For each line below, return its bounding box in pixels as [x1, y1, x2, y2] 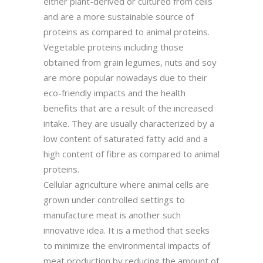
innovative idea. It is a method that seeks [43, 224, 210, 236]
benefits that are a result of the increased [43, 102, 213, 114]
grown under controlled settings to [43, 193, 185, 205]
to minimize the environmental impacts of [43, 239, 210, 251]
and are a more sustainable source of [43, 10, 194, 22]
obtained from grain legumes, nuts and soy [43, 56, 217, 68]
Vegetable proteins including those [43, 41, 184, 53]
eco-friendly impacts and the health [43, 86, 186, 99]
